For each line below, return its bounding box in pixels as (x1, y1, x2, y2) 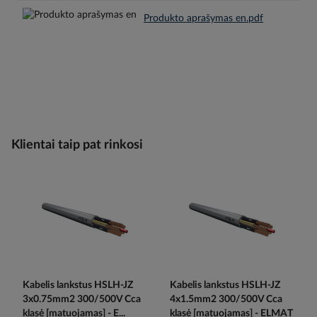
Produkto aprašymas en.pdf (144, 13, 263, 23)
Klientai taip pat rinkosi (11, 139, 143, 151)
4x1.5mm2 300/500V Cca (170, 294, 282, 305)
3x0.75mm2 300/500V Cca (23, 294, 141, 305)
